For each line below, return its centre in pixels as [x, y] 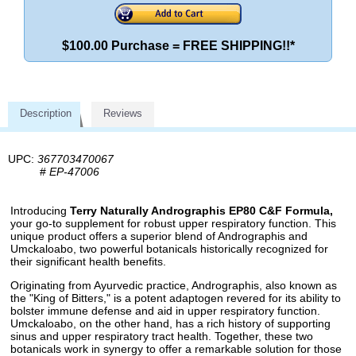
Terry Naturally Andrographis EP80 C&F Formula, [201, 210]
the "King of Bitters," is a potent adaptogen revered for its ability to [176, 298]
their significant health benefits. [88, 261]
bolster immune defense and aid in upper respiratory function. [165, 310]
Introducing [40, 210]
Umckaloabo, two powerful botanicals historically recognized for [169, 248]
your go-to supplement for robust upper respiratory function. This [173, 223]
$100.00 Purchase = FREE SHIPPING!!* [178, 45]
